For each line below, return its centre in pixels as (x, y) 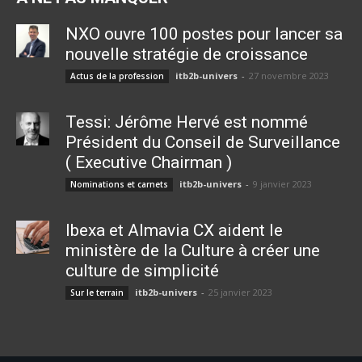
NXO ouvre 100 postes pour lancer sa (204, 34)
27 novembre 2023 (288, 76)
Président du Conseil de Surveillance (202, 143)
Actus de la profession (117, 76)
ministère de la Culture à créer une (192, 251)
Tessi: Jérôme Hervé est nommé (186, 122)
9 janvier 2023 (282, 184)
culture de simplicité (142, 271)
